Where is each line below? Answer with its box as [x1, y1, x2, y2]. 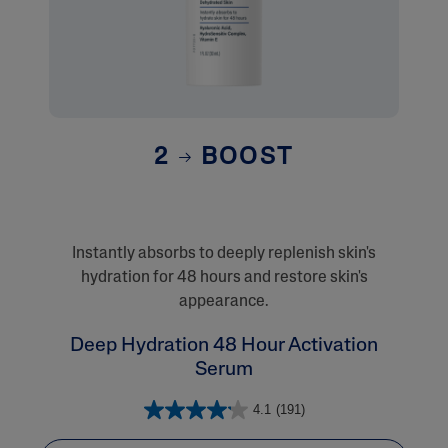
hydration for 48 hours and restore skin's [80, 269, 368, 286]
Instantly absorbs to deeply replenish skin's [72, 245, 376, 262]
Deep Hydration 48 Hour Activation [70, 335, 378, 356]
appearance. [179, 293, 269, 310]
